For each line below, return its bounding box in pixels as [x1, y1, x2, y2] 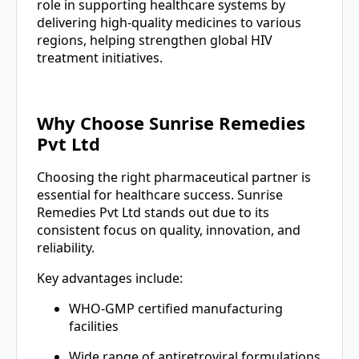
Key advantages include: [37, 268, 183, 287]
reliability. [37, 238, 95, 256]
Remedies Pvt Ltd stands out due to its [37, 203, 269, 221]
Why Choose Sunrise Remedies [37, 110, 305, 135]
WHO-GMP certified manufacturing [69, 299, 283, 317]
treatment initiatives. [37, 49, 163, 67]
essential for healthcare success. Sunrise [37, 185, 283, 204]
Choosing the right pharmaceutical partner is [37, 167, 311, 186]
